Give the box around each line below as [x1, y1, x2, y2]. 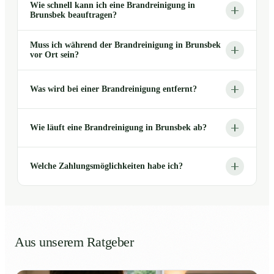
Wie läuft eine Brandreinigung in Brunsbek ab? [30, 123, 207, 133]
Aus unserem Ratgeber [15, 235, 134, 250]
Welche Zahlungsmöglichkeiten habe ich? [30, 161, 183, 171]
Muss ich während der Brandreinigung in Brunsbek [30, 40, 221, 50]
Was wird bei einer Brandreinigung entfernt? [30, 84, 197, 94]
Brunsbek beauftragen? [30, 10, 117, 20]
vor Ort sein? [30, 50, 79, 60]
